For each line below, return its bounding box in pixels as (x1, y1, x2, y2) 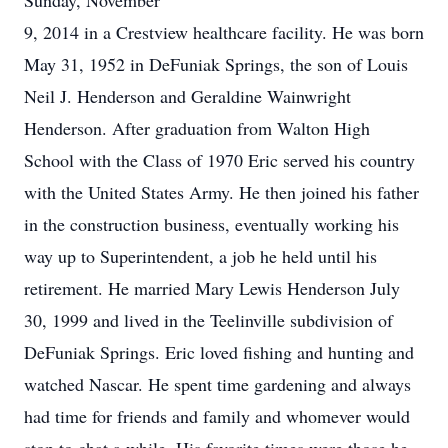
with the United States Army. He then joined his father (24, 180, 419, 204)
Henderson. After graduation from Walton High (24, 116, 370, 140)
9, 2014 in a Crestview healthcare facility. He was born (24, 20, 424, 44)
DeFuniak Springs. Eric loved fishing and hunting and (24, 340, 414, 364)
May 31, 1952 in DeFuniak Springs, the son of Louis (24, 52, 408, 76)
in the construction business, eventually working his (24, 212, 399, 236)
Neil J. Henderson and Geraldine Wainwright (24, 84, 351, 108)
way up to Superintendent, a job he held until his (24, 244, 377, 268)
